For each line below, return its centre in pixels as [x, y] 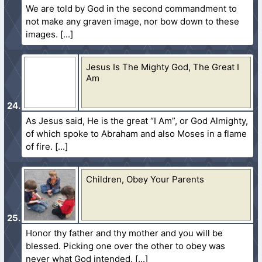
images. [42, 34]
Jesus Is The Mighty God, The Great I [163, 67]
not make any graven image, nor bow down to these [133, 21]
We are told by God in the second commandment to [132, 8]
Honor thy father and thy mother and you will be [125, 233]
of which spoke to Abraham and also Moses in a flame [137, 133]
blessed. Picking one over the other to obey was [126, 246]
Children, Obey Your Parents [145, 179]
